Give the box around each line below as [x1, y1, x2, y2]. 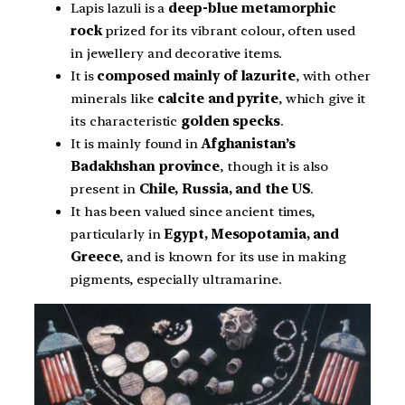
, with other [295, 67, 371, 84]
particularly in [71, 225, 165, 242]
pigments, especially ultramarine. [71, 270, 282, 287]
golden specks [181, 112, 280, 129]
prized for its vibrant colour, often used [101, 22, 355, 39]
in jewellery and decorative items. [71, 44, 282, 61]
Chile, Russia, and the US [138, 180, 311, 197]
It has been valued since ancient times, [71, 202, 316, 220]
